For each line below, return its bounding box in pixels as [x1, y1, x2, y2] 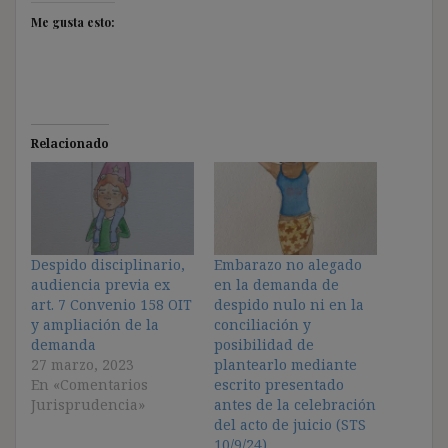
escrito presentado [214, 374, 344, 394]
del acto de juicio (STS [214, 414, 366, 434]
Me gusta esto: [31, 13, 115, 30]
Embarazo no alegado [214, 254, 362, 274]
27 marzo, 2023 [31, 354, 134, 374]
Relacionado [31, 134, 109, 152]
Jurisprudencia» [31, 394, 145, 414]
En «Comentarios [31, 374, 148, 394]
